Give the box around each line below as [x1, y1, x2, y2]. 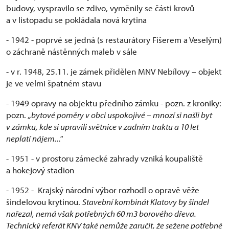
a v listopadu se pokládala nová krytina [6, 14, 147, 25]
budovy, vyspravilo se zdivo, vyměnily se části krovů [6, 2, 194, 13]
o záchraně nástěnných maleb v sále [6, 45, 137, 57]
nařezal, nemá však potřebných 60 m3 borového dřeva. [6, 208, 196, 219]
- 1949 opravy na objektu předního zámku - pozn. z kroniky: [6, 97, 221, 108]
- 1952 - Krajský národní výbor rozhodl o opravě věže [6, 184, 199, 195]
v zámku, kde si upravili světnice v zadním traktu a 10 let [6, 121, 199, 132]
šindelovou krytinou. [6, 196, 82, 207]
